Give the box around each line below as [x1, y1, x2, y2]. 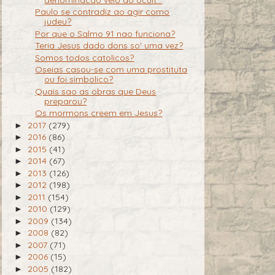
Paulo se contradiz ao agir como [35, 6, 170, 18]
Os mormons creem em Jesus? [35, 107, 163, 119]
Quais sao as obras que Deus [35, 85, 157, 97]
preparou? [44, 95, 87, 107]
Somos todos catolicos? [35, 52, 134, 63]
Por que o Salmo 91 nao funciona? [35, 28, 176, 39]
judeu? [44, 16, 72, 28]
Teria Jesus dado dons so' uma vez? [35, 40, 184, 52]
